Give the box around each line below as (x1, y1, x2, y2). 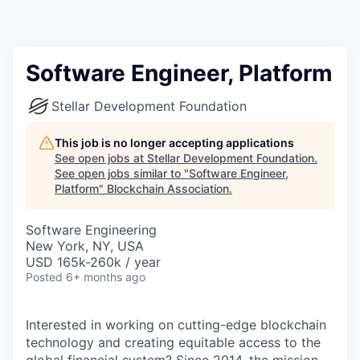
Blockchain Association (107, 182, 229, 195)
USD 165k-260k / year (26, 254, 161, 270)
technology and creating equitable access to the (26, 334, 321, 350)
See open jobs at (55, 151, 147, 165)
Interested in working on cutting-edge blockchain (26, 317, 326, 333)
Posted (26, 270, 63, 284)
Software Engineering (26, 222, 157, 238)
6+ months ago (66, 270, 145, 284)
